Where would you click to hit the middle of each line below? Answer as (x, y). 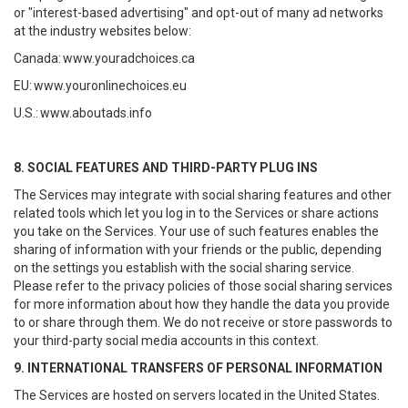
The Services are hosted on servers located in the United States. (197, 395)
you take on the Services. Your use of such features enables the (196, 231)
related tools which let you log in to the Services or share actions (196, 213)
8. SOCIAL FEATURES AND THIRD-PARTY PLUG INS (166, 168)
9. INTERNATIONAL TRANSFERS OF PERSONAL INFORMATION (198, 368)
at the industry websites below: (102, 31)
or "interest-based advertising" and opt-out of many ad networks (199, 13)
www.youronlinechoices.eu (110, 86)
